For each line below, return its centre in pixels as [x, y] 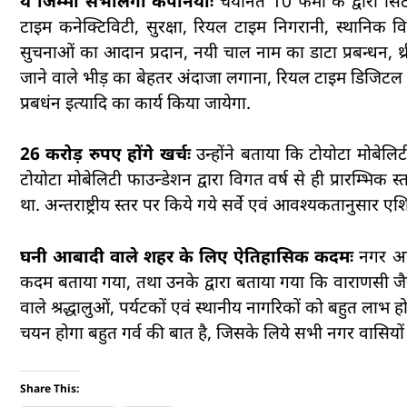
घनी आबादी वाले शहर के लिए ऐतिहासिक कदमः [190, 256]
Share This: [50, 388]
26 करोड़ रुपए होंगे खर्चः [105, 154]
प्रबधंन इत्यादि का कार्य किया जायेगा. [135, 102]
